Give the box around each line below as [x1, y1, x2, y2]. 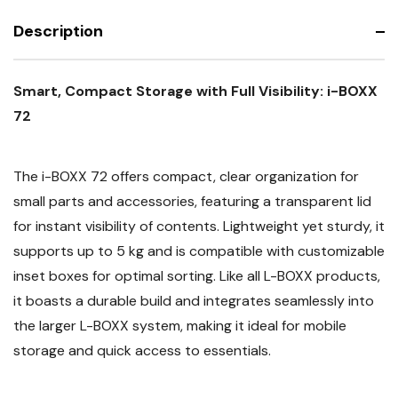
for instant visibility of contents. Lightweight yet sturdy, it [13, 216, 385, 235]
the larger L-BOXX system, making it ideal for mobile [13, 315, 346, 335]
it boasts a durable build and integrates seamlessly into [13, 291, 374, 310]
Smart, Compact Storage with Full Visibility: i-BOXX [13, 81, 378, 100]
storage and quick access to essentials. [13, 340, 271, 360]
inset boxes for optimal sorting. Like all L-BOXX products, [13, 266, 380, 285]
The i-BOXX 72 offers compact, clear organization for [13, 166, 359, 186]
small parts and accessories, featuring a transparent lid [13, 191, 371, 211]
